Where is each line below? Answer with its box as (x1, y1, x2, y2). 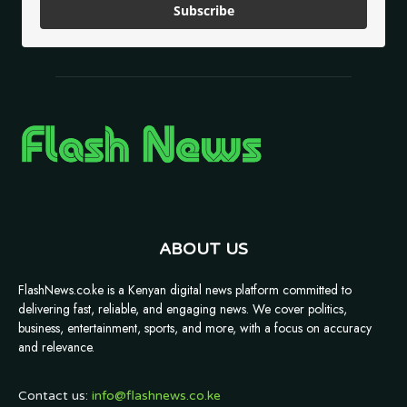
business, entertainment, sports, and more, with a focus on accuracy (18, 318, 372, 337)
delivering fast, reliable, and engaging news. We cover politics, (18, 299, 347, 318)
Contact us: (18, 387, 92, 403)
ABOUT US (159, 238, 248, 259)
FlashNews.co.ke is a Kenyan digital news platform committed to (18, 280, 352, 299)
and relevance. (18, 337, 94, 356)
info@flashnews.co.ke (92, 387, 221, 403)
